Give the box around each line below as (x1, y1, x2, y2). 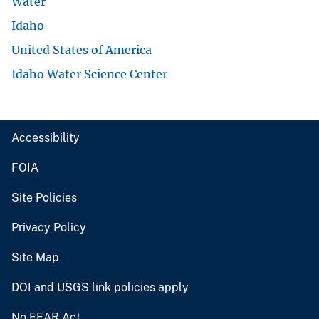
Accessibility (11, 130, 80, 145)
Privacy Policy (11, 220, 86, 234)
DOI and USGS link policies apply (11, 280, 189, 294)
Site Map (11, 250, 59, 264)
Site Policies (11, 190, 77, 204)
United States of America (11, 42, 152, 57)
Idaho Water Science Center (11, 66, 167, 81)
